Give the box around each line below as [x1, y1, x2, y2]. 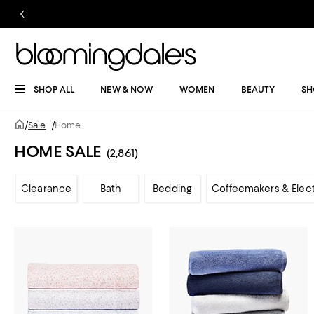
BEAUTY [240, 84, 275, 95]
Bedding [153, 183, 193, 194]
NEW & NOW [100, 84, 153, 95]
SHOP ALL [34, 84, 74, 95]
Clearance [21, 183, 72, 194]
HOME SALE [14, 142, 102, 161]
